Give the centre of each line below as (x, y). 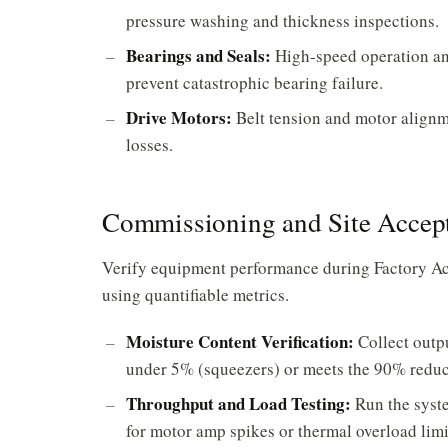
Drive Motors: (179, 117)
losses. (149, 144)
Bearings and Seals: (198, 55)
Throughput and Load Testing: (238, 403)
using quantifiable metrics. (195, 294)
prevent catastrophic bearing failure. (254, 82)
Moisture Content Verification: (240, 341)
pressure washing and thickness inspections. (282, 20)
